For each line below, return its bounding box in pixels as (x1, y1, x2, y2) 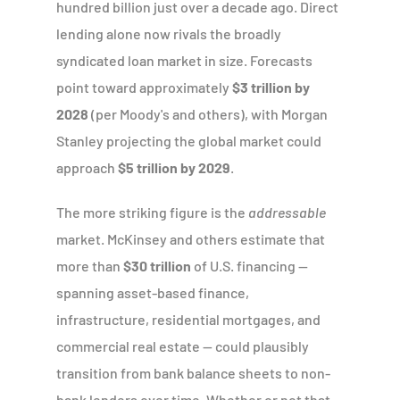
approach (56, 158, 119, 176)
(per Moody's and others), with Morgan (88, 104, 329, 122)
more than (56, 256, 124, 274)
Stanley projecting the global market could (56, 131, 322, 149)
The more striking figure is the (56, 203, 249, 221)
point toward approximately (56, 78, 233, 96)
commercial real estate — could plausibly (56, 337, 310, 354)
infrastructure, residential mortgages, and (56, 310, 321, 328)
